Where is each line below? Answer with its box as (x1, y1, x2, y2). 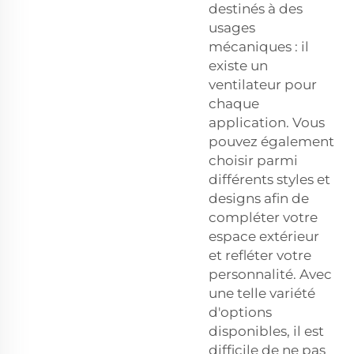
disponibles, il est (209, 322, 324, 339)
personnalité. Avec (209, 265, 332, 282)
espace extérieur (209, 228, 319, 244)
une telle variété (209, 284, 315, 301)
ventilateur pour (209, 76, 317, 92)
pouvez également (209, 133, 334, 149)
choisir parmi (209, 152, 298, 168)
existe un (209, 57, 268, 73)
